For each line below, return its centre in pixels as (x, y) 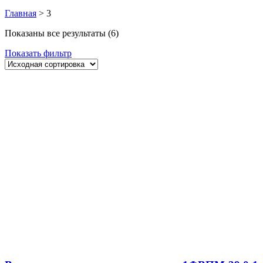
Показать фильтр (38, 53)
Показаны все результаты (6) (62, 33)
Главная (21, 13)
